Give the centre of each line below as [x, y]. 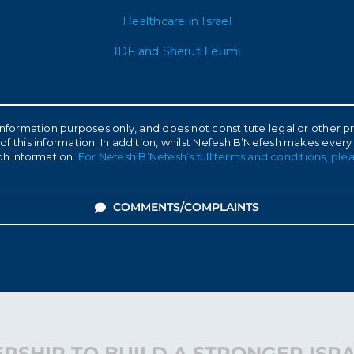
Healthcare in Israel [177, 21]
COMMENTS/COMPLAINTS [186, 207]
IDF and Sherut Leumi [177, 51]
